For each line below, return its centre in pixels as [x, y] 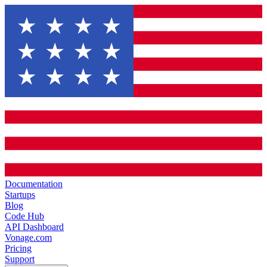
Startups [20, 195]
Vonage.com [28, 237]
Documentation [34, 184]
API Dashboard [34, 227]
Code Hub [24, 216]
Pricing [18, 248]
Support [20, 259]
